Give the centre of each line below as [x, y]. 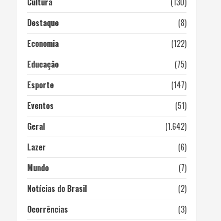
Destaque [43, 22]
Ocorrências [47, 209]
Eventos [40, 105]
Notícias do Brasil [57, 188]
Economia [43, 43]
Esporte [40, 85]
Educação [43, 64]
